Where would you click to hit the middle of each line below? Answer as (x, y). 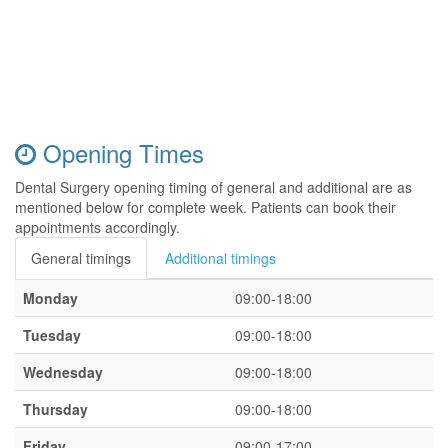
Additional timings (220, 258)
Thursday (55, 409)
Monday (50, 298)
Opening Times (120, 152)
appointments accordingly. (97, 227)
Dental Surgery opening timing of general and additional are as (213, 187)
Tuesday (52, 335)
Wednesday (63, 372)
